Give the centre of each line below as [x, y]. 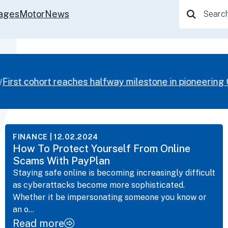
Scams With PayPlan [61, 161]
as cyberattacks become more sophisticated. [99, 185]
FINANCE [30, 137]
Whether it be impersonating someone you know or [110, 197]
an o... [23, 210]
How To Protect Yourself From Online [102, 149]
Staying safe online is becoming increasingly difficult [114, 173]
